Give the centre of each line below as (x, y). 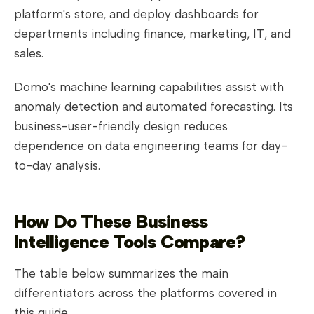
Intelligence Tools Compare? (130, 242)
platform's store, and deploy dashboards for (136, 14)
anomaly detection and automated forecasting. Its (153, 107)
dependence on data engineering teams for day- (151, 146)
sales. (29, 54)
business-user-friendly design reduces (121, 127)
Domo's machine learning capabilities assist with (149, 87)
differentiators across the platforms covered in (145, 293)
